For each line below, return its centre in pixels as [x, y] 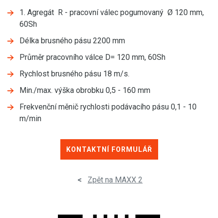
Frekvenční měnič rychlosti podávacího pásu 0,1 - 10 [108, 107]
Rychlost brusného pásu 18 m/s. [74, 74]
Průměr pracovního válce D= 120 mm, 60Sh [92, 57]
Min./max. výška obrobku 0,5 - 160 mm [85, 90]
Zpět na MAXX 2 [115, 180]
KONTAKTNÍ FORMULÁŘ [109, 149]
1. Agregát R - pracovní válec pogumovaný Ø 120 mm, [112, 12]
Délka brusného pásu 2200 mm [72, 41]
